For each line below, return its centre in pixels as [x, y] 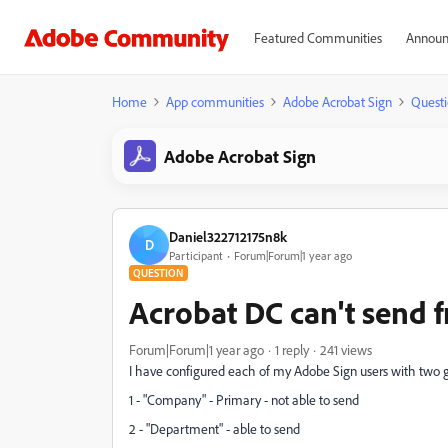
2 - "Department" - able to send [214, 428]
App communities [215, 101]
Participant [196, 255]
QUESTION [158, 273]
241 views [346, 349]
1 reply [292, 349]
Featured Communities [317, 37]
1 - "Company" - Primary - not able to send [244, 399]
